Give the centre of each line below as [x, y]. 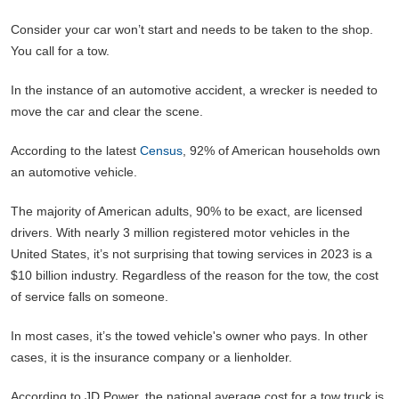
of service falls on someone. [90, 296]
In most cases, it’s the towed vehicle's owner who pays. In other [189, 335]
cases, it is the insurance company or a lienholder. [151, 357]
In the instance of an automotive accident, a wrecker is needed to [194, 90]
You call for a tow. [60, 50]
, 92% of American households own [281, 150]
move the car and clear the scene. [107, 111]
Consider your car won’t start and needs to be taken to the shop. [192, 29]
